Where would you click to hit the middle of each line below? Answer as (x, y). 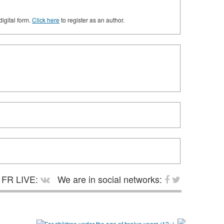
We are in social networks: (110, 179)
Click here (46, 20)
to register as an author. (92, 20)
